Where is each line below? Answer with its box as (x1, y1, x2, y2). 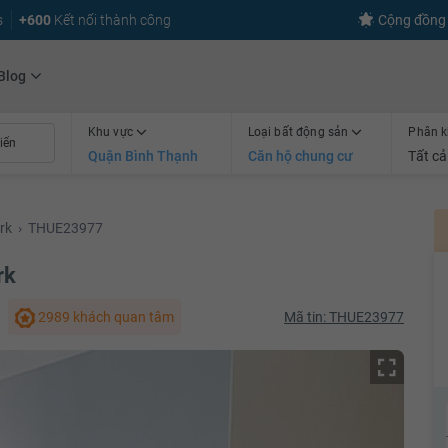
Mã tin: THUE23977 (284, 308, 404, 325)
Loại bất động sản (247, 124, 352, 139)
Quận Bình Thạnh (87, 147, 198, 164)
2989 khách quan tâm (35, 308, 174, 325)
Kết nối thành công (51, 12, 171, 28)
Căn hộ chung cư (247, 147, 353, 164)
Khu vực (87, 124, 137, 139)
